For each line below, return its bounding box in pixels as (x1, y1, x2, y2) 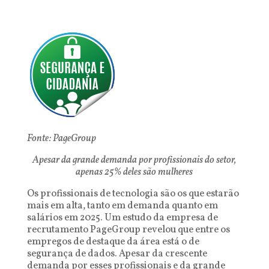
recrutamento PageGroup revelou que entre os (26, 223, 230, 237)
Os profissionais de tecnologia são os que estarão (26, 187, 239, 201)
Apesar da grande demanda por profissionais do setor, (32, 154, 237, 167)
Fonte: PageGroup (26, 132, 96, 145)
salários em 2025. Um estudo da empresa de (26, 211, 218, 225)
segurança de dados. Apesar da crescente (26, 247, 207, 261)
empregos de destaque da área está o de (26, 235, 199, 249)
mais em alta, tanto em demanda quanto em (26, 199, 218, 213)
